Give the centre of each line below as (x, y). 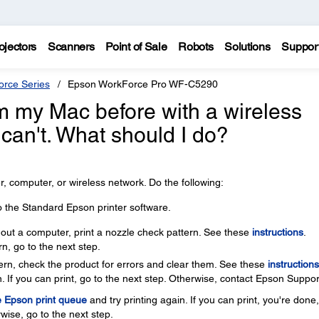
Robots (196, 47)
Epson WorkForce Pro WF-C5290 (143, 84)
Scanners (71, 47)
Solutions (247, 47)
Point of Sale (136, 47)
